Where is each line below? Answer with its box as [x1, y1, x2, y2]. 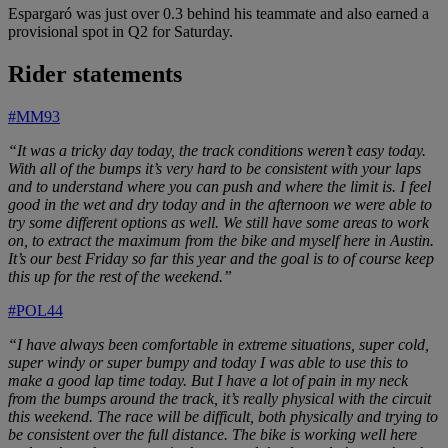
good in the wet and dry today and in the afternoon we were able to [8, 195, 432, 213]
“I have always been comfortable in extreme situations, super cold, [8, 335, 429, 353]
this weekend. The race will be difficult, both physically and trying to [8, 407, 438, 425]
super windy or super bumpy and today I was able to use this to [8, 353, 408, 371]
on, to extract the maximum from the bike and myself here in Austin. [8, 231, 434, 249]
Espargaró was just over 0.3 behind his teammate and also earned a [8, 4, 429, 22]
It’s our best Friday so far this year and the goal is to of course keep [8, 249, 434, 267]
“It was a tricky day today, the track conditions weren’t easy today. [8, 141, 426, 159]
